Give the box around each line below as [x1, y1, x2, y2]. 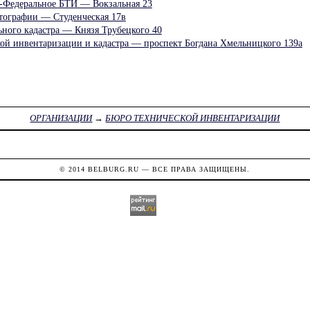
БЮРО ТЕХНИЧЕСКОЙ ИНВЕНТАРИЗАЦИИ [105, 113, 280, 124]
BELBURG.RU [88, 165, 140, 173]
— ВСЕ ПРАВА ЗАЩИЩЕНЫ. [139, 165, 250, 173]
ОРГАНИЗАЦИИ [30, 113, 93, 124]
